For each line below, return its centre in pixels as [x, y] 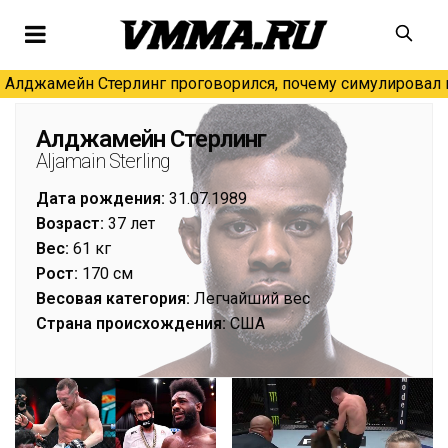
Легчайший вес [250, 298]
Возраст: [70, 223]
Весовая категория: [113, 298]
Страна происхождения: [131, 323]
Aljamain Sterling [103, 161]
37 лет [129, 223]
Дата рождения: [100, 198]
